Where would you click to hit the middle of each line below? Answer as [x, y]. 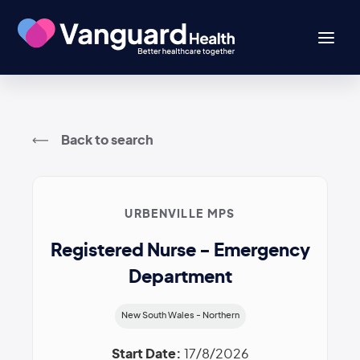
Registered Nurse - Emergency [180, 251]
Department [180, 278]
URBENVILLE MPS [180, 215]
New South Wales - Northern [180, 316]
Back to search [107, 140]
